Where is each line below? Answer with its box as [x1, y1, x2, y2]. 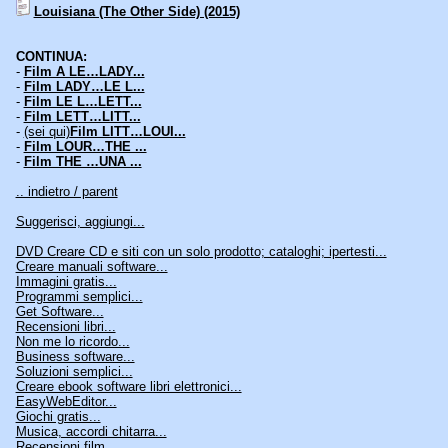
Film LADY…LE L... [23, 79, 145, 95]
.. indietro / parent [15, 184, 118, 200]
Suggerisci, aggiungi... [15, 214, 145, 230]
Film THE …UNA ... [23, 154, 142, 170]
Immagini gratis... [15, 274, 117, 290]
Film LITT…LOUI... [69, 124, 186, 140]
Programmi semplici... [15, 289, 143, 305]
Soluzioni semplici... [15, 364, 133, 380]
